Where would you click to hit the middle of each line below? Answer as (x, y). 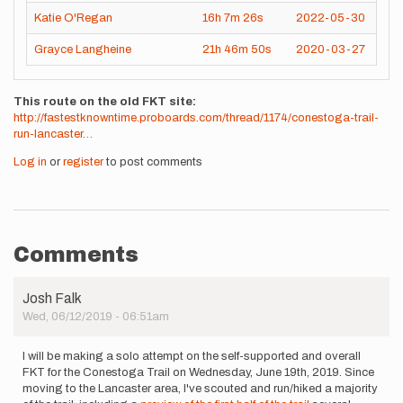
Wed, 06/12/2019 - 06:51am (96, 317)
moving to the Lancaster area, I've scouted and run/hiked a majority (200, 389)
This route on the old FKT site (103, 102)
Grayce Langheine (83, 49)
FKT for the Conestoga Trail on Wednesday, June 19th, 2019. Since (198, 372)
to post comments (153, 162)
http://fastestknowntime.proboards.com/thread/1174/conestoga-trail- (196, 118)
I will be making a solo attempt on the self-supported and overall (192, 356)
